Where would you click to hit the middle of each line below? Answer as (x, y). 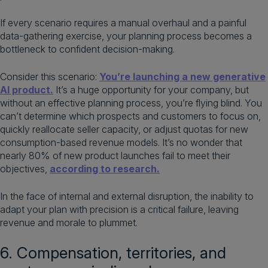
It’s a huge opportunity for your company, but (151, 90)
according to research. (105, 169)
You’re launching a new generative (182, 77)
